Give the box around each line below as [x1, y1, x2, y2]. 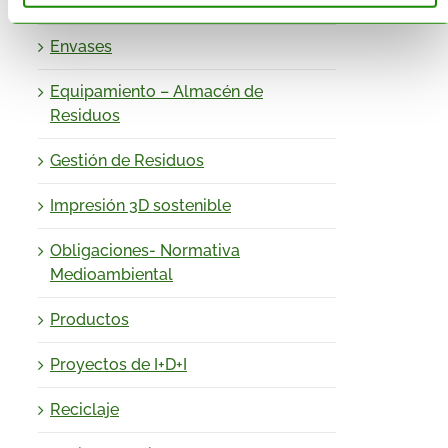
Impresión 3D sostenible [50, 196, 231, 216]
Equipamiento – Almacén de [50, 82, 263, 102]
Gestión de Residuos [50, 151, 204, 171]
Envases [50, 37, 112, 57]
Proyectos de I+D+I [50, 355, 187, 375]
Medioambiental [50, 265, 173, 285]
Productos [50, 310, 129, 330]
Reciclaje [50, 400, 119, 420]
